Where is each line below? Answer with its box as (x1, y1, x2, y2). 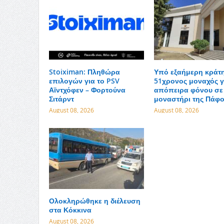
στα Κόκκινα (48, 205, 91, 215)
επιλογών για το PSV (48, 76, 119, 86)
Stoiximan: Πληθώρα (48, 67, 120, 77)
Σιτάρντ (48, 94, 74, 104)
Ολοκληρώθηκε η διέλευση (48, 196, 140, 206)
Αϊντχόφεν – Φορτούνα (48, 85, 125, 95)
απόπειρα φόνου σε (153, 85, 223, 95)
